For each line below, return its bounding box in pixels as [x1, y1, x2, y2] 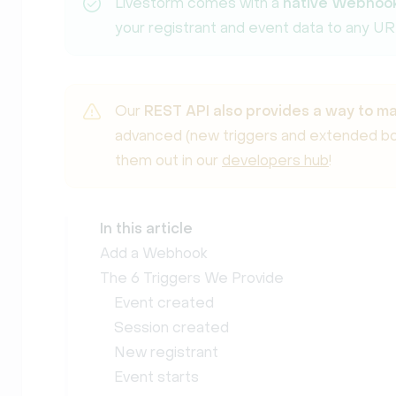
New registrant [114, 344, 218, 361]
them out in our [115, 152, 222, 169]
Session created [114, 319, 229, 336]
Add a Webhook [100, 245, 208, 262]
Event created [114, 294, 214, 311]
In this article [100, 220, 193, 237]
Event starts [114, 369, 199, 385]
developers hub [222, 152, 329, 169]
